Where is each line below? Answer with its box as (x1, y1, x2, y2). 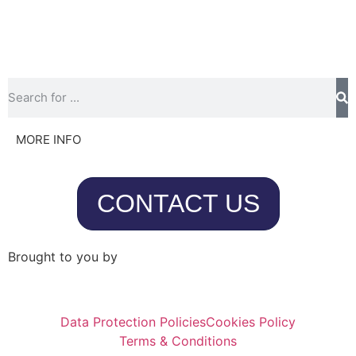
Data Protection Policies (60, 314, 206, 331)
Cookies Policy (206, 314, 296, 331)
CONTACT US (96, 188, 260, 218)
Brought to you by (8, 248, 118, 265)
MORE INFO (16, 131, 81, 147)
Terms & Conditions (119, 333, 237, 350)
